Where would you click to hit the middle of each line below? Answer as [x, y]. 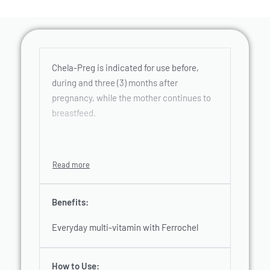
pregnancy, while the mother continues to [131, 98]
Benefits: [70, 202]
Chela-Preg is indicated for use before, [125, 68]
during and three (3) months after [115, 83]
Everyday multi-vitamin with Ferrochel [125, 227]
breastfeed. [74, 113]
